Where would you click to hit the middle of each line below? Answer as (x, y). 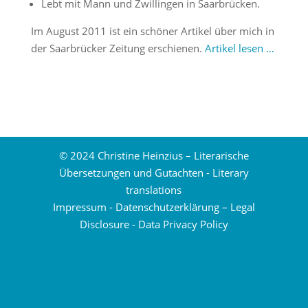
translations (154, 190)
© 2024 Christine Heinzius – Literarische (154, 155)
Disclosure (104, 224)
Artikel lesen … (239, 48)
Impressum (79, 207)
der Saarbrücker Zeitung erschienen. (118, 48)
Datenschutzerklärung (167, 207)
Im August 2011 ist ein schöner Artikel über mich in (152, 31)
